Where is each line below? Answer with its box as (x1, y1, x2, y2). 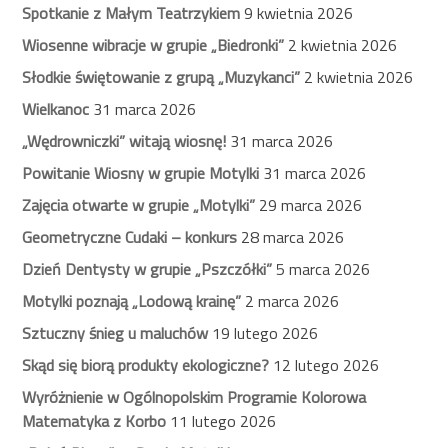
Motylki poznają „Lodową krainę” (22, 289, 242, 314)
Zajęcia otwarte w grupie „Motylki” (22, 193, 256, 218)
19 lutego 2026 (212, 321, 319, 346)
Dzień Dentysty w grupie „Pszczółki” (22, 257, 273, 282)
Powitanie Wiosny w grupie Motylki (22, 161, 260, 186)
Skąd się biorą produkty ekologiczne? (22, 353, 270, 378)
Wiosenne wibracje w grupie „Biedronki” (22, 33, 285, 58)
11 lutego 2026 (170, 409, 277, 434)
